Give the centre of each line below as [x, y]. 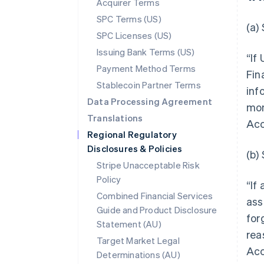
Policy [109, 179]
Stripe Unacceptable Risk [148, 165]
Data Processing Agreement [150, 101]
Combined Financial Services [155, 196]
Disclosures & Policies [135, 148]
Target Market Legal [138, 240]
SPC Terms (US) [129, 19]
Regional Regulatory [132, 134]
